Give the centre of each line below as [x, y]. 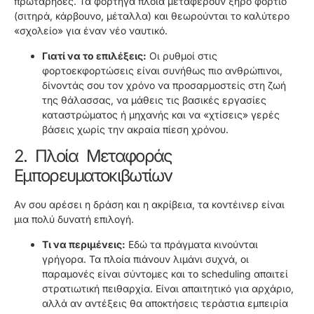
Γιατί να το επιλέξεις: [94, 55]
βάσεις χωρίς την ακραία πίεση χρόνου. [135, 129]
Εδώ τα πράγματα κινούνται [192, 244]
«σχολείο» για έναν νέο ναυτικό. [91, 31]
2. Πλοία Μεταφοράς [93, 156]
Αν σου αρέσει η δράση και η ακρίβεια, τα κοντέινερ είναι [149, 205]
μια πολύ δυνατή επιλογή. [74, 219]
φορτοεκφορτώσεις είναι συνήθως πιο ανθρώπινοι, [162, 70]
